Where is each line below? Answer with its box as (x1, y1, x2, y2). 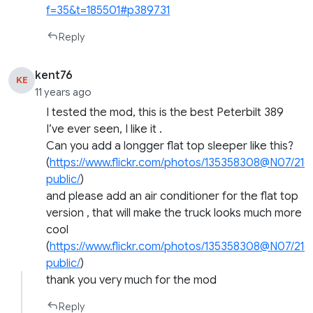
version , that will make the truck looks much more (46, 205, 303, 220)
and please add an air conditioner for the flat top (46, 189, 299, 203)
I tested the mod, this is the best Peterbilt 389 (46, 105, 284, 119)
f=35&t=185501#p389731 (46, 3, 170, 17)
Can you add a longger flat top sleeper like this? (46, 138, 294, 153)
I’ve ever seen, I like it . (46, 122, 163, 136)
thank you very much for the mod (46, 272, 217, 287)
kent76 (35, 68, 73, 82)
